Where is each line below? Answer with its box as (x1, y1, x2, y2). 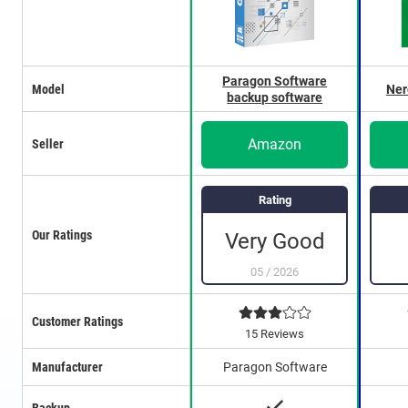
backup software (227, 89, 323, 106)
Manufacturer (32, 360, 103, 375)
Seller (32, 136, 64, 152)
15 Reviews (245, 326, 305, 341)
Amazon (248, 135, 302, 153)
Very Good (224, 228, 325, 254)
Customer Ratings (32, 313, 123, 330)
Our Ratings (32, 227, 92, 243)
